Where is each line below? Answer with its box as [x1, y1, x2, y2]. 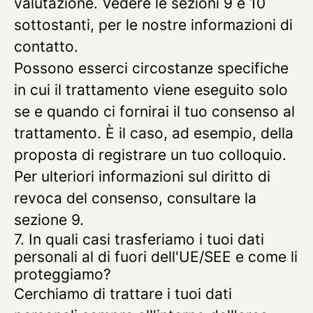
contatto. [14, 38, 78, 55]
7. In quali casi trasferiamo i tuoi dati [14, 231, 264, 248]
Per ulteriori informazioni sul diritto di [14, 168, 270, 185]
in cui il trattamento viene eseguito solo [14, 81, 288, 99]
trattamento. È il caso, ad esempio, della [14, 124, 293, 142]
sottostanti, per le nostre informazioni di [14, 16, 293, 34]
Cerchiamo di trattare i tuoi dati [14, 285, 232, 303]
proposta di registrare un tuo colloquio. [14, 146, 286, 163]
